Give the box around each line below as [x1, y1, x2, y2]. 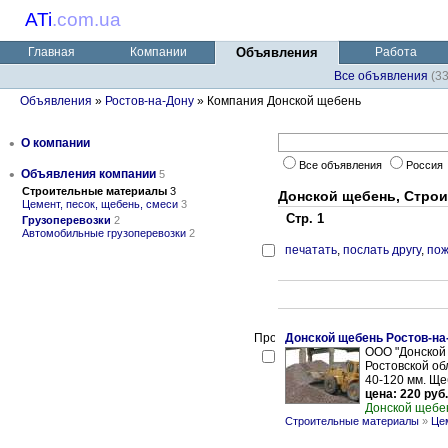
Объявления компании [21, 167, 156, 181]
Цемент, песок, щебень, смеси [22, 198, 178, 210]
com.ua [57, 9, 121, 30]
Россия [406, 159, 446, 171]
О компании [21, 136, 90, 150]
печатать [285, 243, 337, 257]
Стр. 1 [278, 211, 324, 226]
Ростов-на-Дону [105, 94, 194, 108]
